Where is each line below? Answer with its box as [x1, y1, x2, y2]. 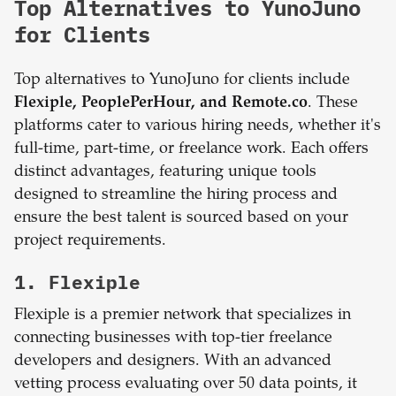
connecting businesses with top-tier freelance [14, 330, 332, 346]
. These [308, 95, 358, 111]
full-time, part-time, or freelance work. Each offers [14, 141, 369, 157]
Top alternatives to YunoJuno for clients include [14, 72, 350, 88]
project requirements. [14, 232, 166, 249]
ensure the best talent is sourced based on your [14, 209, 348, 226]
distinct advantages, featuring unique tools [14, 164, 316, 180]
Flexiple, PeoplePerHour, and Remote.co [14, 95, 308, 111]
